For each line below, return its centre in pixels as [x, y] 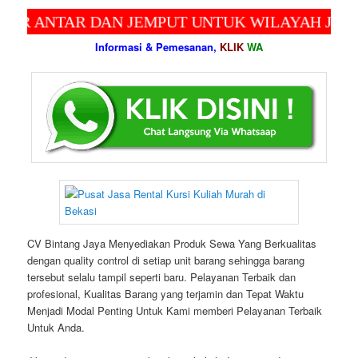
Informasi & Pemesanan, [157, 46]
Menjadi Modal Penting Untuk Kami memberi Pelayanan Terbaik [175, 311]
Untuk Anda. [56, 328]
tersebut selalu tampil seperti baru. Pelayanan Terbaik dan [162, 277]
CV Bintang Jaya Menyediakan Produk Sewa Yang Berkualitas [172, 244]
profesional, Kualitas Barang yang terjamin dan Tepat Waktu [166, 294]
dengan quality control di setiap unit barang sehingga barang [166, 261]
